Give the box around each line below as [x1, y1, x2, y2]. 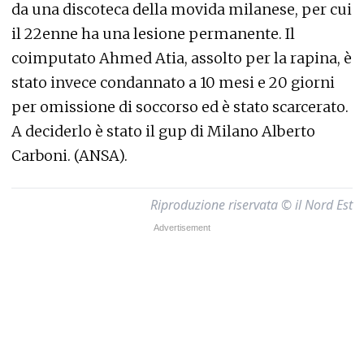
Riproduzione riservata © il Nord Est [150, 196, 353, 214]
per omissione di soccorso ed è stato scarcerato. [11, 97, 349, 116]
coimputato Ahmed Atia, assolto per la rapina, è [11, 49, 352, 67]
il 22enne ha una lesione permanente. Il [11, 24, 295, 43]
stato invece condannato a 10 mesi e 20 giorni [11, 73, 335, 92]
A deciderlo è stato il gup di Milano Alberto [11, 122, 315, 141]
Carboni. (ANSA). [11, 146, 128, 165]
